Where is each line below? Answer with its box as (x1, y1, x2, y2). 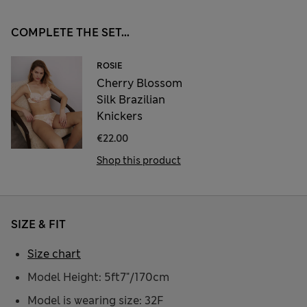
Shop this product (96, 154, 181, 167)
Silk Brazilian (96, 93, 165, 108)
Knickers (96, 109, 143, 124)
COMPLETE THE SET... (11, 25, 130, 40)
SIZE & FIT (11, 217, 66, 232)
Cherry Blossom (96, 76, 182, 91)
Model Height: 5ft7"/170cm (27, 270, 169, 285)
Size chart (27, 247, 81, 262)
